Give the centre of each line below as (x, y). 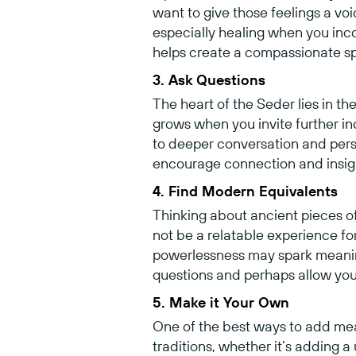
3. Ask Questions (209, 79)
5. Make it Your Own (221, 302)
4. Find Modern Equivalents (245, 191)
